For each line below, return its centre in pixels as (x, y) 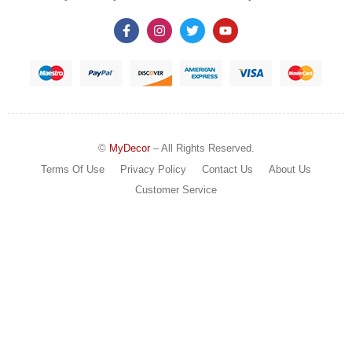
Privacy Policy (153, 169)
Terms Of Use (73, 169)
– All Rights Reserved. (202, 148)
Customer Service (176, 190)
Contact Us (227, 169)
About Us (290, 169)
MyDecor (129, 148)
